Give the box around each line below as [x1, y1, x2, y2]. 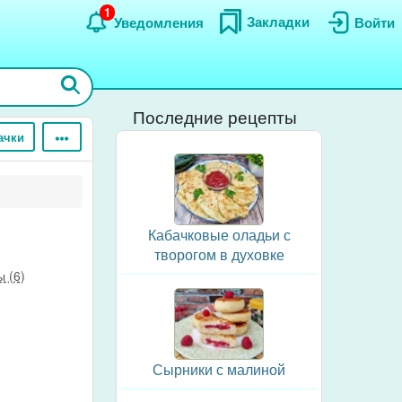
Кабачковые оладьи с [147, 224, 291, 245]
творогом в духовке [153, 244, 284, 265]
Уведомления [114, 12, 204, 32]
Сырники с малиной [153, 359, 285, 380]
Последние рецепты [132, 104, 297, 128]
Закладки [247, 11, 310, 31]
